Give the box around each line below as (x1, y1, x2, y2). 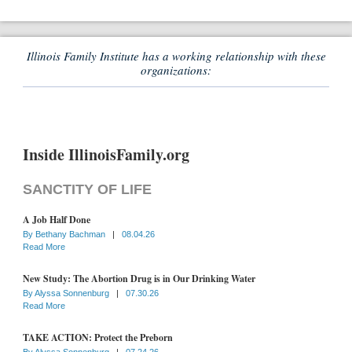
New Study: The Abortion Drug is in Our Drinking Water (23, 271, 255, 285)
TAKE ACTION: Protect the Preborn (23, 330, 173, 344)
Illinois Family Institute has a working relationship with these (26, 47, 326, 64)
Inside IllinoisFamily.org (23, 142, 189, 166)
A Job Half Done (23, 212, 90, 226)
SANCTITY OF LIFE (23, 181, 152, 197)
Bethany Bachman (35, 229, 108, 239)
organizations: (141, 61, 211, 78)
